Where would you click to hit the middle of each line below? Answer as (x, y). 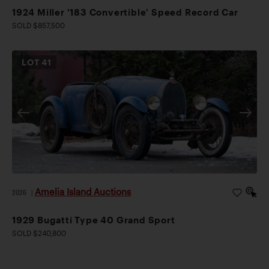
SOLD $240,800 (39, 233)
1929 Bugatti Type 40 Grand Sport (94, 220)
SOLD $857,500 (38, 25)
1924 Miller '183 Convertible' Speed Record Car (125, 12)
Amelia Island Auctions (83, 191)
